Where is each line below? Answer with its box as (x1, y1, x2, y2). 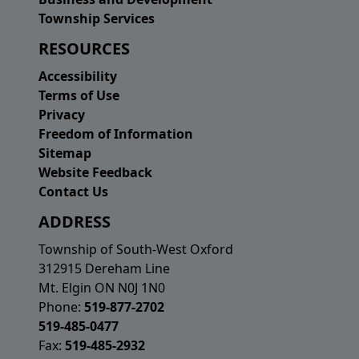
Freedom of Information (38, 125, 193, 143)
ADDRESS (38, 211, 111, 233)
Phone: (38, 298, 84, 317)
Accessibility (38, 67, 117, 86)
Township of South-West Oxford (38, 240, 233, 259)
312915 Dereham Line (38, 260, 170, 278)
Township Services (38, 10, 155, 28)
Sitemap (38, 144, 91, 163)
